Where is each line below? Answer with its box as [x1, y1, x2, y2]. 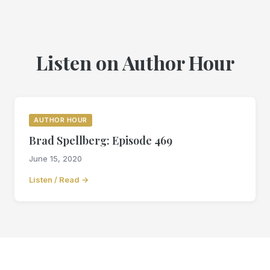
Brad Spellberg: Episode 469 [29, 133, 172, 148]
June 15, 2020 [29, 154, 82, 164]
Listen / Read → [29, 175, 89, 185]
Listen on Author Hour [36, 49, 234, 76]
